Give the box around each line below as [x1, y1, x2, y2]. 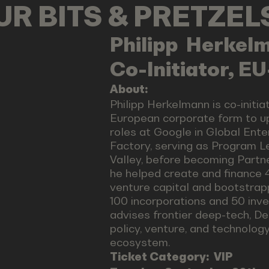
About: [109, 82, 148, 95]
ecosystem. [109, 235, 171, 249]
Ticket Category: [109, 250, 214, 263]
